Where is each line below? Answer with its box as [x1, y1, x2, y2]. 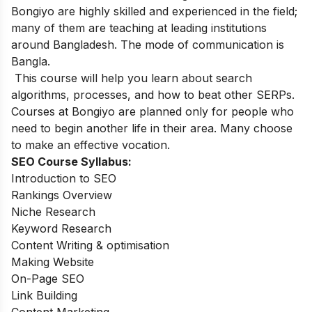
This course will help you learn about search [11, 70, 252, 85]
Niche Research [11, 204, 99, 219]
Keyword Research [11, 221, 111, 235]
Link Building [11, 288, 77, 302]
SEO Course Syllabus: [11, 154, 132, 169]
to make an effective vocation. [11, 137, 173, 152]
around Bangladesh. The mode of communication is [11, 37, 284, 52]
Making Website [11, 254, 94, 269]
